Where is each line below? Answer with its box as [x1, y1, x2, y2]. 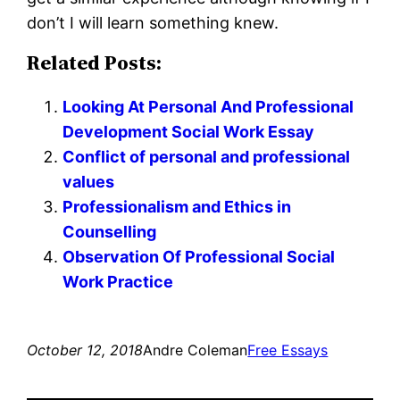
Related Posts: [27, 49, 162, 78]
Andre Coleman [143, 341, 248, 360]
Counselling [62, 222, 157, 242]
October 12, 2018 [27, 341, 144, 360]
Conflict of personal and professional [62, 147, 351, 167]
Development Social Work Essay [62, 122, 315, 142]
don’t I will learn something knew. [27, 13, 279, 33]
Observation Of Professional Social [62, 247, 336, 267]
